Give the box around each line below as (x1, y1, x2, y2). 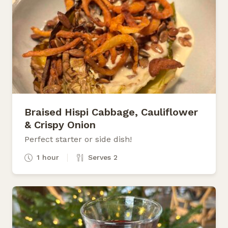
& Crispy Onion (24, 118, 96, 131)
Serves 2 (88, 153, 118, 161)
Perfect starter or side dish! (24, 134, 132, 144)
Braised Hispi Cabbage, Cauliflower (24, 105, 198, 118)
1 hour (37, 153, 59, 161)
